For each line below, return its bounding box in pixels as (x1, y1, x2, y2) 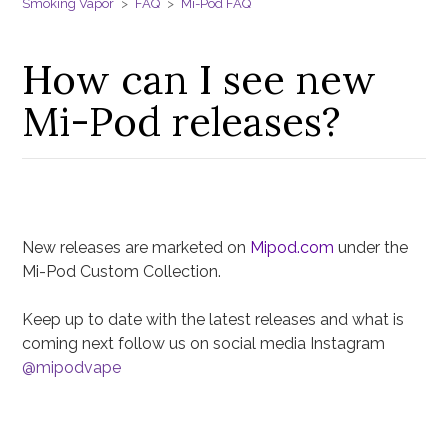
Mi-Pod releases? (22, 96, 342, 148)
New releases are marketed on (22, 238, 251, 258)
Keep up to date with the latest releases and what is (22, 310, 405, 330)
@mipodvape (22, 358, 122, 378)
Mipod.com (250, 238, 335, 258)
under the (334, 238, 409, 258)
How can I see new (22, 54, 377, 106)
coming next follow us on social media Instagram (22, 334, 386, 354)
